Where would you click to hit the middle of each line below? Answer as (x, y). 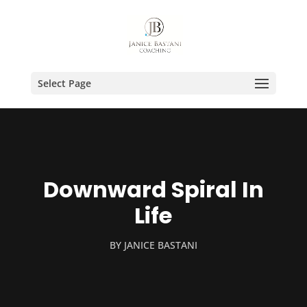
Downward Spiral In (153, 189)
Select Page (64, 83)
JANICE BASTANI (160, 245)
